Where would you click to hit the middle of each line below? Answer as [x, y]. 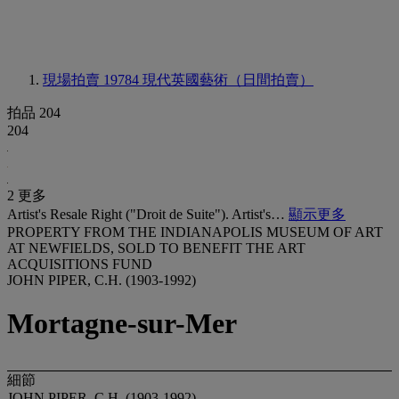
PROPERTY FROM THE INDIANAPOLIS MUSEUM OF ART [195, 232]
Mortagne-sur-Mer [122, 324]
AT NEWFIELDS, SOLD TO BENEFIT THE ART [156, 248]
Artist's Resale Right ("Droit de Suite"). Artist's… [148, 214]
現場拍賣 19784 [93, 80]
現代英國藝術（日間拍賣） [228, 80]
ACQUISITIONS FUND [80, 264]
